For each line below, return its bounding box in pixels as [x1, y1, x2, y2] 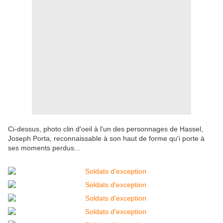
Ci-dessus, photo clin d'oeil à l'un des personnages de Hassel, [8, 125, 203, 133]
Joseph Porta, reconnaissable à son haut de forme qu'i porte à [8, 134, 205, 143]
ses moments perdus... [8, 144, 80, 152]
